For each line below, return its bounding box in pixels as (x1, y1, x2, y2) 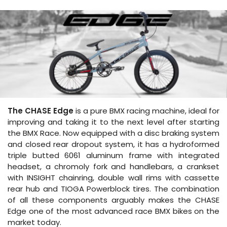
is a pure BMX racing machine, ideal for (73, 105, 219, 116)
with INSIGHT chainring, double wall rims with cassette (8, 172, 219, 183)
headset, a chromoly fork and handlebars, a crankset (8, 161, 219, 172)
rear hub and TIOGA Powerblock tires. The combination (8, 183, 219, 194)
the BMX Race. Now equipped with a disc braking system (8, 127, 219, 138)
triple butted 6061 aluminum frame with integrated (8, 149, 219, 161)
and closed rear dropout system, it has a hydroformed (8, 138, 219, 149)
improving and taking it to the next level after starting (8, 116, 219, 127)
